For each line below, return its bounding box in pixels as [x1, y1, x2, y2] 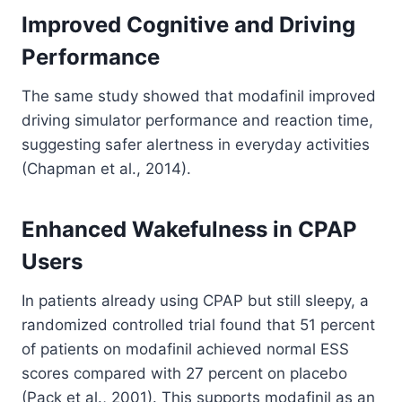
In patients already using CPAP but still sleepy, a [22, 292, 369, 310]
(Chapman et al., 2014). [22, 160, 191, 179]
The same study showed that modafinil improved [22, 87, 376, 106]
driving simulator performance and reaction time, [22, 111, 373, 130]
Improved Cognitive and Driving [22, 12, 355, 39]
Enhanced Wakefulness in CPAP [22, 216, 357, 243]
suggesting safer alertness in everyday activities [22, 135, 370, 154]
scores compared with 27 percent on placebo [22, 364, 347, 383]
